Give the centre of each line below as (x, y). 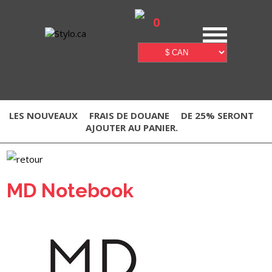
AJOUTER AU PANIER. (131, 127)
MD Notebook (70, 190)
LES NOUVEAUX (43, 115)
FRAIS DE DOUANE (129, 115)
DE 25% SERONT (217, 115)
